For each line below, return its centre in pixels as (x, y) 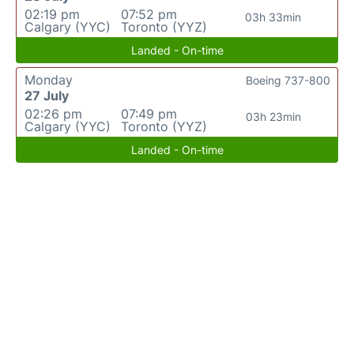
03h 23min (273, 117)
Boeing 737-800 (288, 81)
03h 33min (273, 17)
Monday (49, 80)
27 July (47, 96)
